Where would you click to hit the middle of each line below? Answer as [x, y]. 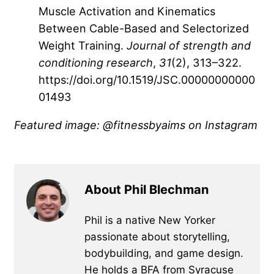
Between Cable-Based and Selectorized [144, 28]
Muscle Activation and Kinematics [127, 11]
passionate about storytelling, [157, 236]
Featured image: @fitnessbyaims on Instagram [136, 124]
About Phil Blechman [146, 189]
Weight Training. [83, 45]
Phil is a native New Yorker [150, 220]
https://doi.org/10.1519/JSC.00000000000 [147, 79]
